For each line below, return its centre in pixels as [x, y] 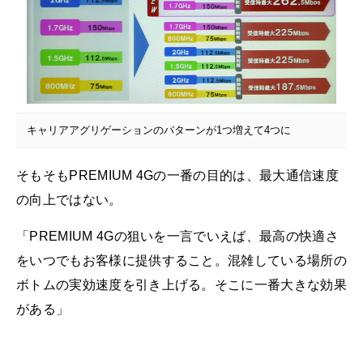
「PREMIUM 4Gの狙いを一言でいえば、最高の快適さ [177, 237]
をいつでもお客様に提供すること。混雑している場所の [181, 261]
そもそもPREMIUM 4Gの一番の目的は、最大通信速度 [177, 175]
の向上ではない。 [69, 199]
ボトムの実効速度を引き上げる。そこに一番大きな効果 [181, 285]
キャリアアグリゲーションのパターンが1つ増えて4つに [158, 130]
